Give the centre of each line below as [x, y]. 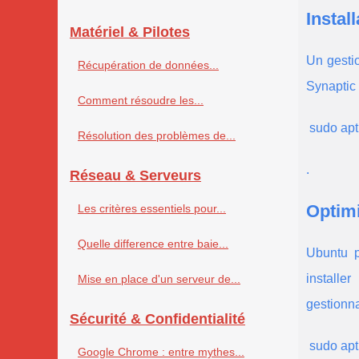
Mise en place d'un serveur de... [159, 279]
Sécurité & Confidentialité [157, 319]
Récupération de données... [148, 65]
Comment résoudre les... [141, 101]
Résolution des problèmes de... [157, 136]
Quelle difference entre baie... [153, 244]
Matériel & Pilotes [130, 32]
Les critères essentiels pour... [152, 209]
